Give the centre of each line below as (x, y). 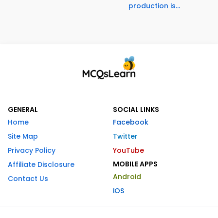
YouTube (128, 150)
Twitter (125, 136)
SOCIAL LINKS (136, 109)
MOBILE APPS (135, 164)
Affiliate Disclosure (41, 164)
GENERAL (23, 109)
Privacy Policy (32, 150)
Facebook (131, 122)
